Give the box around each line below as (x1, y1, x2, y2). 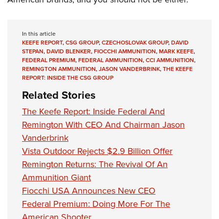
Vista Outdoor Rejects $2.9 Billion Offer (22, 145, 173, 158)
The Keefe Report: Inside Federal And (22, 105, 165, 118)
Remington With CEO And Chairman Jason (22, 118, 185, 131)
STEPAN (22, 47, 44, 56)
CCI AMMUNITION (146, 56, 194, 65)
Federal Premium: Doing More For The (22, 197, 170, 211)
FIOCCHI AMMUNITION (94, 47, 156, 56)
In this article (22, 29, 56, 39)
